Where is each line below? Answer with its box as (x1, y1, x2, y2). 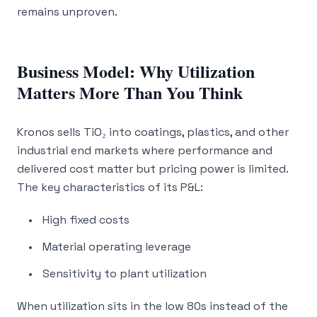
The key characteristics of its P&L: (17, 180, 203, 195)
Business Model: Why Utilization (17, 59, 255, 83)
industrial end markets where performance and (17, 143, 272, 158)
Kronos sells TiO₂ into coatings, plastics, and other (17, 125, 289, 139)
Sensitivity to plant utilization (42, 266, 207, 281)
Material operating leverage (42, 239, 191, 254)
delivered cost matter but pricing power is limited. (17, 161, 288, 176)
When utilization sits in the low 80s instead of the (17, 299, 288, 313)
